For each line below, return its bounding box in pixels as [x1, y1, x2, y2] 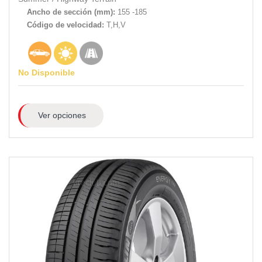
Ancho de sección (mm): [27, 8, 115, 17]
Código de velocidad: [27, 20, 106, 30]
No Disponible [18, 68, 75, 78]
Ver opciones [37, 111, 86, 120]
